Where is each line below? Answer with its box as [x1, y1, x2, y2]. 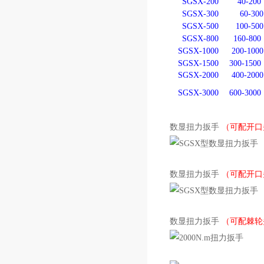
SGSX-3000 [178, 88, 219, 97]
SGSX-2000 [178, 71, 219, 80]
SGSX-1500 [178, 59, 219, 68]
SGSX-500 [182, 22, 219, 31]
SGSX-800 [182, 34, 219, 43]
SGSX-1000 [178, 47, 219, 55]
